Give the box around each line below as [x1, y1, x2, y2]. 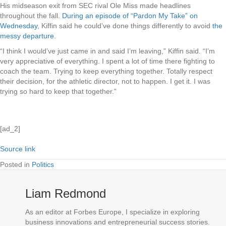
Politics [32, 160, 54, 169]
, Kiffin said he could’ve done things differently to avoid [37, 22, 212, 30]
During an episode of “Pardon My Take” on [62, 12, 198, 20]
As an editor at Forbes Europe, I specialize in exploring [25, 208, 200, 216]
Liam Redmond [25, 187, 106, 201]
